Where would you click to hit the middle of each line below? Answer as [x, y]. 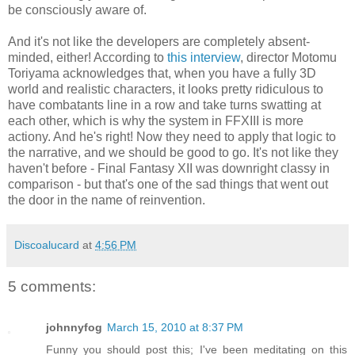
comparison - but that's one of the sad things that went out [168, 184]
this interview [204, 57]
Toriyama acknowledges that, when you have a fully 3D [162, 73]
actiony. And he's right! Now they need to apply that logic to [172, 136]
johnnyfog [74, 328]
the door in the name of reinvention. [107, 200]
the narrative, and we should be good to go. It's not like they [173, 152]
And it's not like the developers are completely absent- [159, 41]
